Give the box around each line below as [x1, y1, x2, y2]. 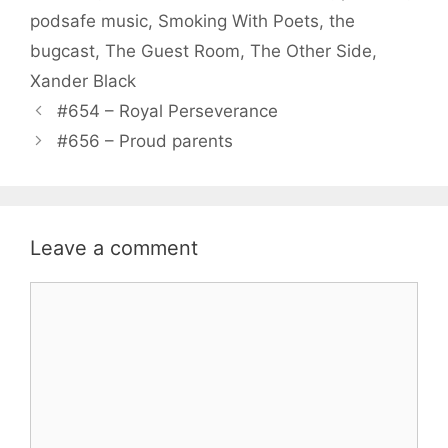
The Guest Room [105, 40, 240, 61]
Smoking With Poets [158, 10, 319, 31]
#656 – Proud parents [57, 130, 234, 151]
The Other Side [250, 40, 372, 61]
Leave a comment [30, 235, 198, 260]
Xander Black [30, 70, 136, 91]
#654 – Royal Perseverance [57, 100, 279, 121]
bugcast [30, 40, 95, 61]
